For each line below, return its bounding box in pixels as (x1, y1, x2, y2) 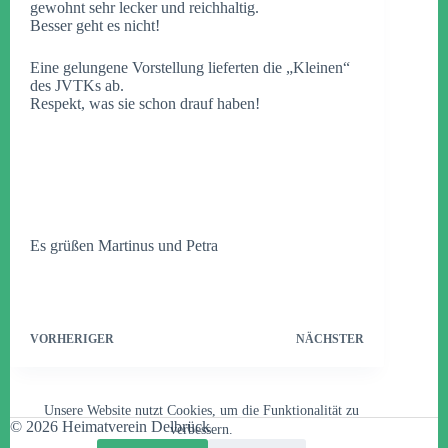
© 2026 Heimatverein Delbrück (10, 418, 210, 435)
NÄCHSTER (296, 332, 365, 346)
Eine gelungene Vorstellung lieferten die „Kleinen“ (30, 59, 350, 76)
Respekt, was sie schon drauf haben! (30, 95, 260, 112)
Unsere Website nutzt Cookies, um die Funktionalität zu (43, 403, 359, 418)
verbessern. (169, 422, 233, 437)
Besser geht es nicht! (30, 17, 160, 34)
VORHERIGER (30, 332, 114, 346)
